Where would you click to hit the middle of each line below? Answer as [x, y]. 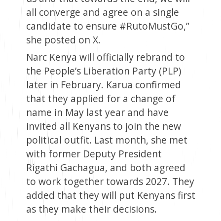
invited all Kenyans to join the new [103, 126]
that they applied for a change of [101, 98]
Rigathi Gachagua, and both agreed [106, 167]
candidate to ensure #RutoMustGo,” [108, 26]
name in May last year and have [97, 112]
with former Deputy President [94, 153]
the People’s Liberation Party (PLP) [103, 71]
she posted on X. [63, 39]
